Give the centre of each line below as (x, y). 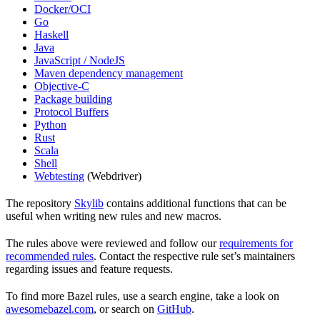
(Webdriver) (113, 176)
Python (50, 125)
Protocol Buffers (71, 112)
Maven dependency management (109, 74)
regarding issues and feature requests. (89, 269)
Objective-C (62, 86)
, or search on (125, 309)
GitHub (174, 309)
